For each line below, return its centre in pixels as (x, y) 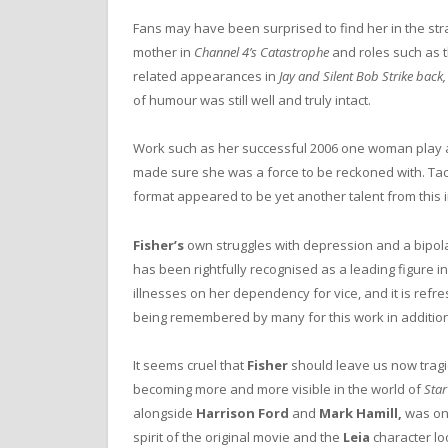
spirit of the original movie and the (238, 436)
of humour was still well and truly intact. (252, 100)
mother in (163, 52)
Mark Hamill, (360, 412)
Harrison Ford (242, 412)
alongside (164, 412)
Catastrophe (294, 52)
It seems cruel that (190, 364)
